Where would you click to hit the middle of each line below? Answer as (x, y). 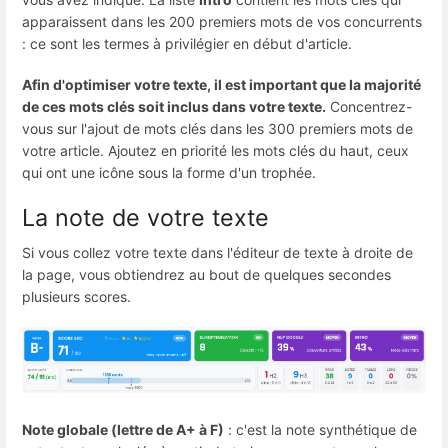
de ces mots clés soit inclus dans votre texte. (174, 107)
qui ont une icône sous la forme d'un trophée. (171, 173)
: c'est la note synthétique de (320, 429)
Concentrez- (369, 107)
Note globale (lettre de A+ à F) (123, 429)
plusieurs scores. (76, 296)
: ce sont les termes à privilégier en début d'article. (187, 44)
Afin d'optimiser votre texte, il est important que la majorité (221, 85)
